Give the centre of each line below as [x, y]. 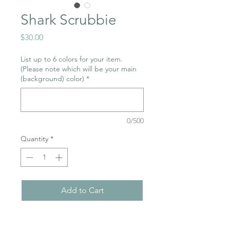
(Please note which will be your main [79, 69]
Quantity [34, 139]
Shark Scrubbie [69, 20]
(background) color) [52, 79]
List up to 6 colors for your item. [72, 59]
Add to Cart [82, 190]
